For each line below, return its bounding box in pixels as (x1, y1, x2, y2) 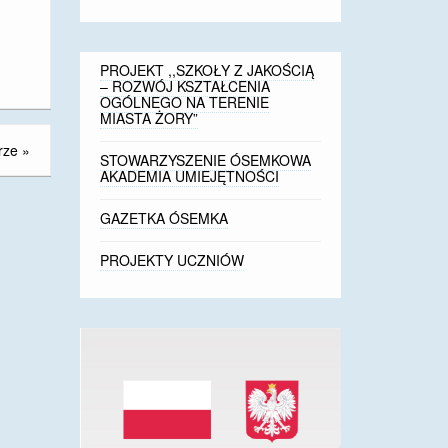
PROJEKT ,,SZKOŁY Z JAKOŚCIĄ (100, 60, 315, 80)
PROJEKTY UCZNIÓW (100, 250, 245, 270)
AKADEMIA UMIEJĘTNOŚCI (100, 166, 280, 186)
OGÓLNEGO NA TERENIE (100, 92, 270, 112)
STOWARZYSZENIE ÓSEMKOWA (100, 150, 312, 170)
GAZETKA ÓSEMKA (100, 208, 229, 228)
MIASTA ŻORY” (100, 108, 199, 128)
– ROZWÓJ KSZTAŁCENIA (100, 76, 271, 96)
